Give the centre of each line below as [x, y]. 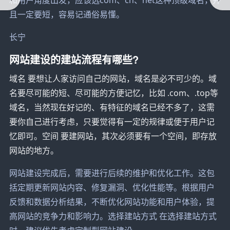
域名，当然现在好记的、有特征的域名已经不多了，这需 [112, 107]
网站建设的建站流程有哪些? [74, 59]
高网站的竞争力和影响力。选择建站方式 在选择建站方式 [113, 216]
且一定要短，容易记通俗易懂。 [66, 14]
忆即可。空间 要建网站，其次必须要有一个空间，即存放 [113, 136]
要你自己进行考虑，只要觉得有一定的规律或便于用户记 [112, 121]
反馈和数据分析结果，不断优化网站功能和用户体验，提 [112, 202]
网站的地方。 [34, 150]
